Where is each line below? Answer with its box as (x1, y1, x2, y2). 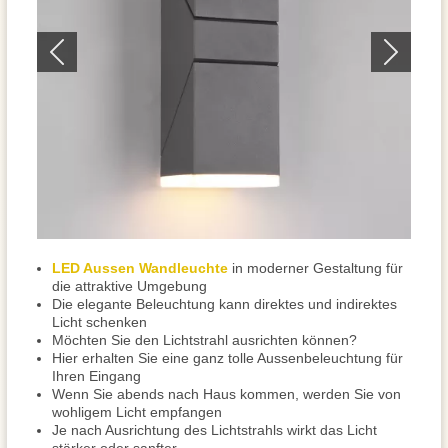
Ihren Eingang (52, 368, 141, 384)
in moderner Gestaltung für (228, 260, 403, 276)
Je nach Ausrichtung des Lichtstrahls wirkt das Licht (52, 422, 377, 438)
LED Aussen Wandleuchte (52, 260, 228, 276)
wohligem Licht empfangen (52, 404, 222, 420)
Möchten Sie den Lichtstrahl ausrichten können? (52, 332, 357, 348)
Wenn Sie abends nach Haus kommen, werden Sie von (52, 386, 401, 402)
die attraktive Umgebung (52, 278, 207, 294)
